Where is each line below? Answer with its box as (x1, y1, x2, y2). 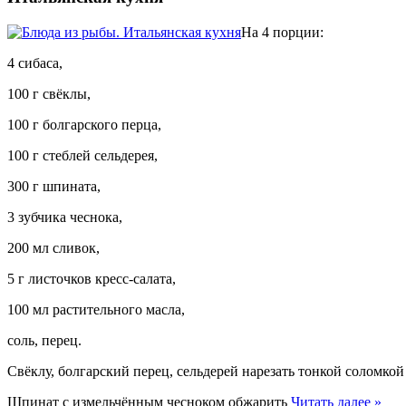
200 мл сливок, (7, 240, 100, 256)
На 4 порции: (241, 24, 324, 41)
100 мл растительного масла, (7, 302, 185, 318)
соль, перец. (7, 333, 82, 349)
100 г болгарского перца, (7, 117, 161, 133)
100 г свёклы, (7, 86, 91, 102)
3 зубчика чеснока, (7, 209, 122, 226)
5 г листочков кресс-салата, (7, 271, 176, 287)
